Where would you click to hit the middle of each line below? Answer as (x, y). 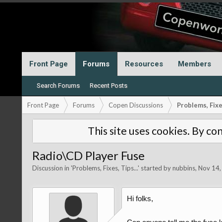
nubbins (184, 168)
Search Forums (58, 85)
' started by (155, 168)
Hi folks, (140, 198)
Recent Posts (108, 85)
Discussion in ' (52, 168)
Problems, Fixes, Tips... (105, 168)
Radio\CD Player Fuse (88, 155)
